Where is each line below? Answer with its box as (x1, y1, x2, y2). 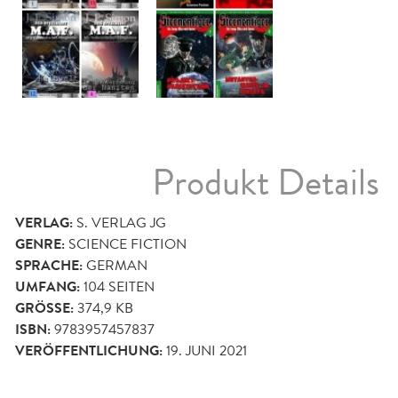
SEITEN (105, 275, 155, 297)
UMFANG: (15, 275, 80, 298)
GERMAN (86, 254, 147, 275)
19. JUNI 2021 (166, 339, 247, 361)
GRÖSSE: (15, 297, 70, 319)
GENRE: (15, 233, 65, 255)
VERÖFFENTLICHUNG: (15, 339, 163, 362)
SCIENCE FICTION (68, 233, 187, 254)
